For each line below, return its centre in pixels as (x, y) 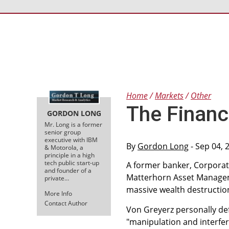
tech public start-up (72, 163)
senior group (63, 132)
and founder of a (68, 170)
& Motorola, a (64, 147)
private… (57, 178)
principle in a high (70, 155)
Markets (169, 96)
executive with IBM (71, 140)
